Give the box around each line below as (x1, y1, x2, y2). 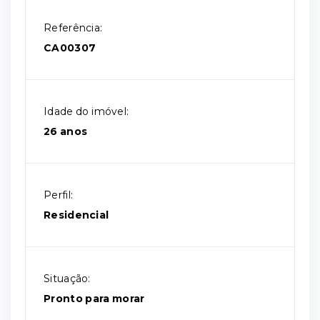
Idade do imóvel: (44, 105, 129, 118)
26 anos (44, 125, 88, 138)
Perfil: (44, 189, 74, 201)
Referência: (44, 21, 103, 34)
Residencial (44, 209, 109, 221)
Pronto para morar (44, 292, 145, 305)
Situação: (44, 272, 91, 285)
